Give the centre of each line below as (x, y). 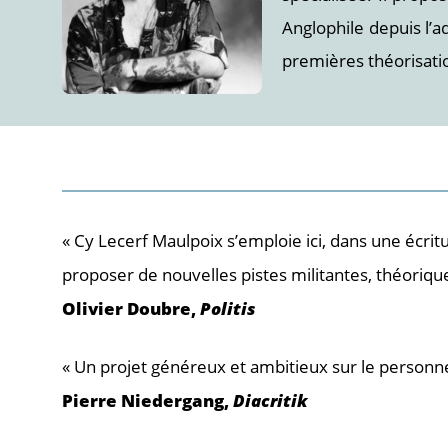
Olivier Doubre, (131, 308)
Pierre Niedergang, (147, 400)
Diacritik (270, 400)
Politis (228, 308)
